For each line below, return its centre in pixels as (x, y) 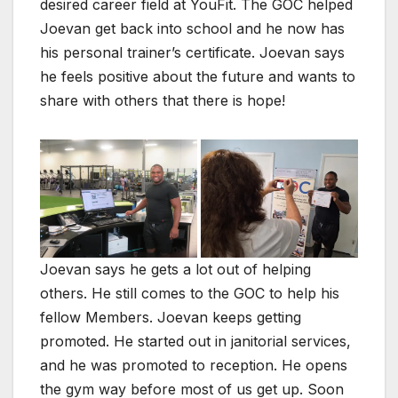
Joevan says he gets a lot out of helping (175, 269)
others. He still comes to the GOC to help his (190, 293)
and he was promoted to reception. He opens (194, 365)
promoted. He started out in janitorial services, (195, 341)
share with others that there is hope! (163, 101)
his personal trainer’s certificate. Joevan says (192, 53)
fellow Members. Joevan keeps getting (171, 317)
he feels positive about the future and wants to (198, 77)
